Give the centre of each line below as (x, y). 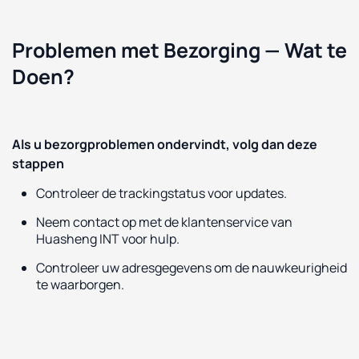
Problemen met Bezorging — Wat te (179, 50)
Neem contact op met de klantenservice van (164, 222)
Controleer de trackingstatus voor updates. (161, 193)
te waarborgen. (80, 284)
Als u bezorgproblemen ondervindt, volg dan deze (165, 144)
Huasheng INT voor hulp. (108, 238)
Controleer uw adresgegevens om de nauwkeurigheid (192, 267)
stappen (38, 163)
